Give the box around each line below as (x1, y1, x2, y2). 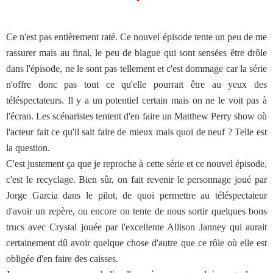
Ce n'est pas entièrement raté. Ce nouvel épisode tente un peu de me (6, 32, 267, 42)
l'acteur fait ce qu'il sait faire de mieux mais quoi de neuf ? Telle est (6, 127, 267, 137)
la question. (6, 143, 50, 153)
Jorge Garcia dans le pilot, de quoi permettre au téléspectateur (6, 190, 267, 200)
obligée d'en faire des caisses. (6, 253, 118, 264)
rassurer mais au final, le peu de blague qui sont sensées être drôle (6, 48, 267, 58)
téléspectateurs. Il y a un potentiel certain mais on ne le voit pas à (6, 95, 267, 105)
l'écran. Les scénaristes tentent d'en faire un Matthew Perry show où (6, 111, 267, 121)
